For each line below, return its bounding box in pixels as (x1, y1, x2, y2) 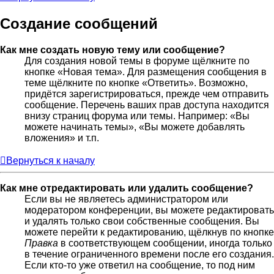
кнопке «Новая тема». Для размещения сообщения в (24, 67, 267, 78)
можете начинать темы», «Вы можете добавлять (24, 122, 245, 133)
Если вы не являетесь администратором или (24, 194, 228, 205)
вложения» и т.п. (24, 133, 99, 144)
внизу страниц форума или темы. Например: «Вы (24, 111, 250, 122)
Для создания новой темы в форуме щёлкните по (24, 56, 250, 67)
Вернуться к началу (6, 155, 95, 166)
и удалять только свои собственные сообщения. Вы (24, 216, 259, 227)
